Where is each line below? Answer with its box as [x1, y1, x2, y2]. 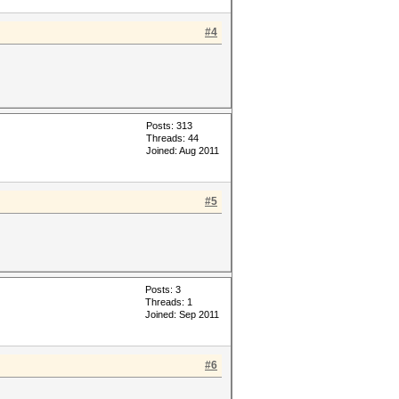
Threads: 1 [145, 297, 192, 307]
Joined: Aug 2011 [146, 145, 219, 156]
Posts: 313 [146, 120, 192, 131]
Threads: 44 [146, 133, 199, 143]
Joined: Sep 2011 [145, 309, 219, 320]
